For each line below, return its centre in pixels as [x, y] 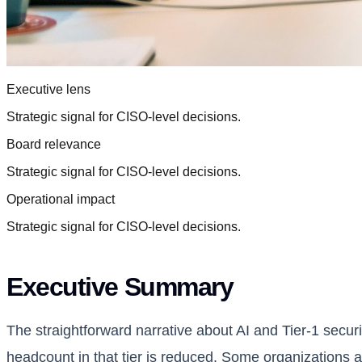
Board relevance [54, 145]
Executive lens [48, 90]
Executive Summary [120, 287]
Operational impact [61, 200]
